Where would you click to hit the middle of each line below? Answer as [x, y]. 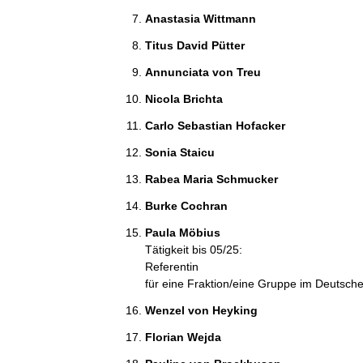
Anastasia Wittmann [202, 19]
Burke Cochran [188, 206]
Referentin [171, 267]
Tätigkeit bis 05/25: [193, 250]
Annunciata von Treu [204, 72]
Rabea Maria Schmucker [213, 179]
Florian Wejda [184, 337]
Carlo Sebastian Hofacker [216, 126]
